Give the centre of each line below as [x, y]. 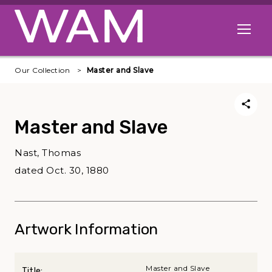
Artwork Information [87, 229]
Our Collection [42, 70]
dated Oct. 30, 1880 [62, 171]
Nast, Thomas [48, 153]
